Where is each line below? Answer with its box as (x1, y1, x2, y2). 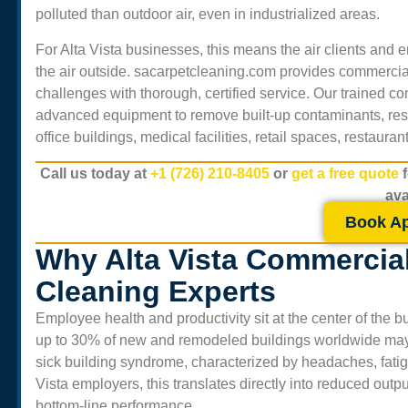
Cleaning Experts (36, 274, 276, 308)
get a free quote (291, 166, 403, 182)
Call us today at (40, 166, 150, 182)
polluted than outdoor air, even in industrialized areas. (36, 6, 380, 23)
